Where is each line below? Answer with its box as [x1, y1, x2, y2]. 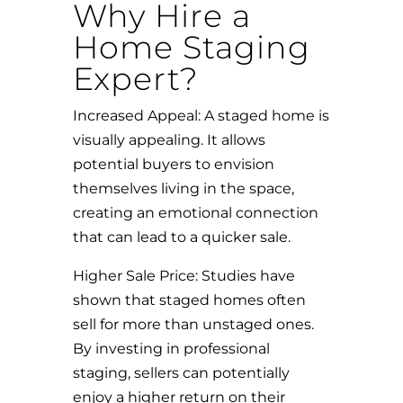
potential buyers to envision [72, 156, 274, 173]
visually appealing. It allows [72, 131, 265, 148]
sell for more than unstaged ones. [72, 316, 314, 333]
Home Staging [72, 28, 310, 67]
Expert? [72, 59, 199, 98]
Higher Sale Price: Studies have [72, 267, 295, 284]
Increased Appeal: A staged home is [72, 107, 329, 124]
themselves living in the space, [72, 180, 294, 197]
